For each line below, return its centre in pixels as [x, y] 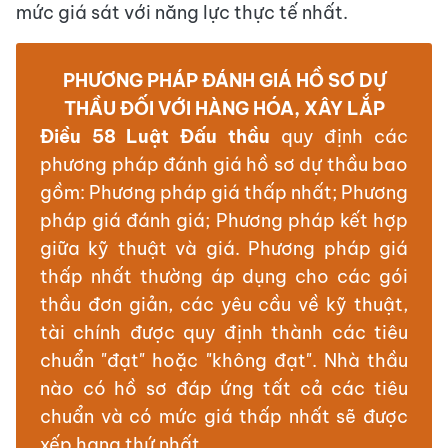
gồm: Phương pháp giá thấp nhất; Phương [224, 193]
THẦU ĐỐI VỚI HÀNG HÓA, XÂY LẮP [224, 109]
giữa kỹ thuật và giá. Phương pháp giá [224, 249]
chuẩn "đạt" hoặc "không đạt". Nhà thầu [224, 361]
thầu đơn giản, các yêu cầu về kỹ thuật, [224, 305]
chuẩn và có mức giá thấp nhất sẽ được [224, 417]
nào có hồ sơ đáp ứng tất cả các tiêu [224, 389]
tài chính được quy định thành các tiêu [224, 333]
